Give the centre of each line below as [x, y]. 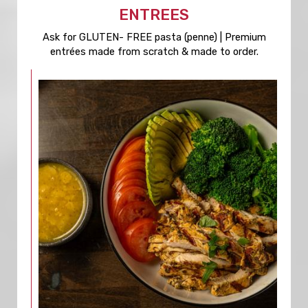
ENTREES [154, 15]
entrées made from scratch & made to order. [154, 52]
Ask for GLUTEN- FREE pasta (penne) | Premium [154, 37]
